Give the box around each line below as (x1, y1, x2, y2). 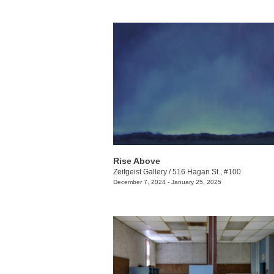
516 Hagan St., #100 (172, 168, 241, 177)
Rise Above (113, 156, 160, 166)
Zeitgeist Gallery (113, 168, 167, 177)
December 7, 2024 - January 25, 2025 (113, 179, 221, 186)
